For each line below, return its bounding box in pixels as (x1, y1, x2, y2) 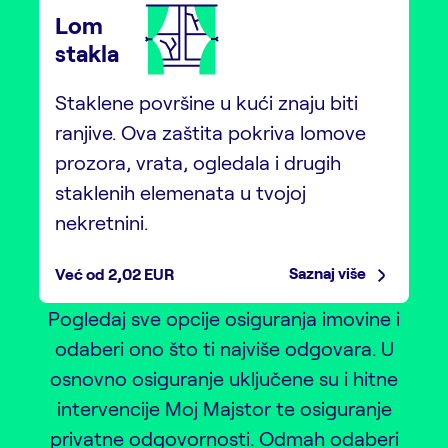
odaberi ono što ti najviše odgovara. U (54, 335, 394, 360)
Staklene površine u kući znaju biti (55, 89, 358, 114)
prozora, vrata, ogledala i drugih (55, 149, 341, 174)
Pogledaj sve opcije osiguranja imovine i (48, 305, 400, 330)
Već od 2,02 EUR (55, 263, 175, 283)
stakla (55, 38, 119, 67)
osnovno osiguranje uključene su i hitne (50, 365, 398, 390)
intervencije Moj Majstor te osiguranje (56, 395, 392, 420)
